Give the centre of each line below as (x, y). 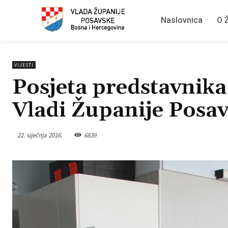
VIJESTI (24, 65)
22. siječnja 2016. (40, 135)
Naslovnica (182, 20)
